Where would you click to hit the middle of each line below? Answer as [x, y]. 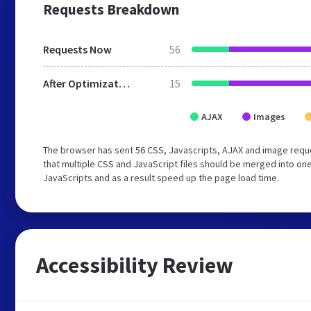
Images [269, 117]
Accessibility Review [135, 265]
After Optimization [124, 83]
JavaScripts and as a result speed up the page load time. [161, 178]
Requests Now [77, 49]
